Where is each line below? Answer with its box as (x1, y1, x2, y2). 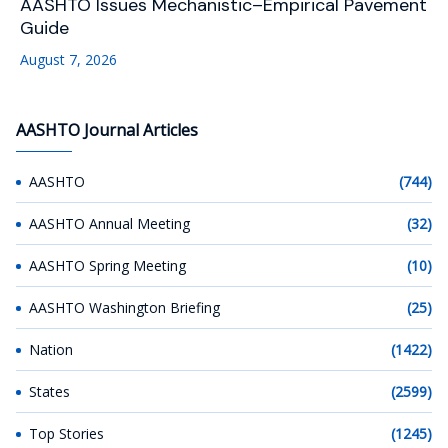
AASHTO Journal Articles (16, 119, 198, 142)
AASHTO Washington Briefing (29, 298, 220, 318)
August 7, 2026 (20, 50, 117, 70)
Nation (29, 340, 73, 360)
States (29, 382, 70, 402)
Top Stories (29, 424, 104, 444)
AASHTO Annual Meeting (29, 214, 190, 234)
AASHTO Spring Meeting (29, 256, 186, 276)
